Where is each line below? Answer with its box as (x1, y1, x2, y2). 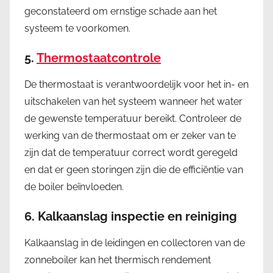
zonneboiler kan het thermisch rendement (24, 253, 211, 266)
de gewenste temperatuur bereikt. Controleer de (24, 112, 241, 124)
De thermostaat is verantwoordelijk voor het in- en (24, 78, 249, 90)
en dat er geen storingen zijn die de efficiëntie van (24, 163, 243, 175)
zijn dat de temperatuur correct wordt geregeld (24, 146, 238, 158)
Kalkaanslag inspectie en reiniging (38, 208, 237, 224)
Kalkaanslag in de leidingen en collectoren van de (24, 236, 245, 249)
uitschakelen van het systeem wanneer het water (24, 95, 243, 107)
